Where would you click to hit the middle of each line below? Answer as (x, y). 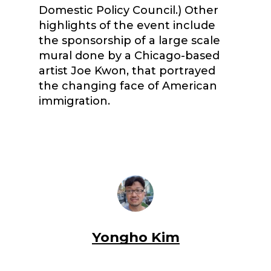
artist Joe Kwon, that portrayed (127, 71)
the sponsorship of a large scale (129, 41)
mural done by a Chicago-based (129, 56)
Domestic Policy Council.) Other (129, 10)
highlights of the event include (127, 25)
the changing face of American (128, 86)
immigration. (74, 101)
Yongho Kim (135, 237)
